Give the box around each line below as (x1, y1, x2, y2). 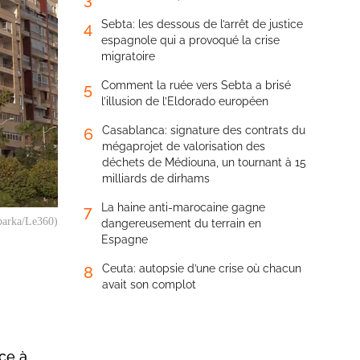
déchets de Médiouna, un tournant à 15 (102, 156, 306, 169)
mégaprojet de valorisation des (102, 140, 265, 153)
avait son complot (102, 278, 196, 291)
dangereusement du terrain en (101, 217, 261, 230)
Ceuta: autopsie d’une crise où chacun (102, 262, 301, 275)
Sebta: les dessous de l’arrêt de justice (101, 18, 303, 31)
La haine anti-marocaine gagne (101, 201, 265, 214)
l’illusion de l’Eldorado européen (101, 95, 268, 108)
